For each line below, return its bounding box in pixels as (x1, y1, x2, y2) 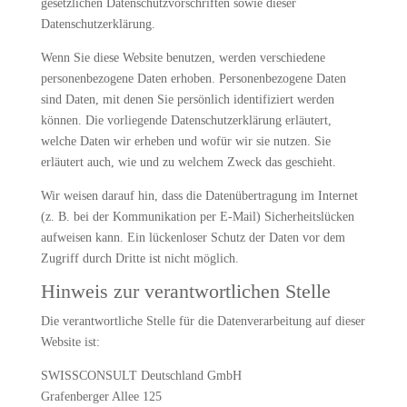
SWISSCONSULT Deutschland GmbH (40, 369, 242, 382)
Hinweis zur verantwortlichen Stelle (40, 280, 331, 303)
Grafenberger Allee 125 (40, 390, 162, 403)
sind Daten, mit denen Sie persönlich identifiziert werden (40, 93, 334, 106)
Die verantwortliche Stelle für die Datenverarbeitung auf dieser (40, 314, 365, 328)
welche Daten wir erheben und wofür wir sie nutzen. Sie (40, 134, 331, 148)
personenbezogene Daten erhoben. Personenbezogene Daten (40, 72, 346, 85)
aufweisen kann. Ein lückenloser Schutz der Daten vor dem (40, 231, 345, 244)
